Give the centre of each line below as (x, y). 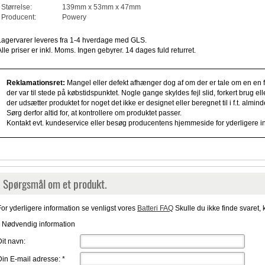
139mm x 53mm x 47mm (101, 7)
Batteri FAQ (155, 209)
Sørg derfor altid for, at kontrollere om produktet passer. (94, 113)
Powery (74, 17)
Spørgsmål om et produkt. (55, 184)
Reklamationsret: (35, 83)
